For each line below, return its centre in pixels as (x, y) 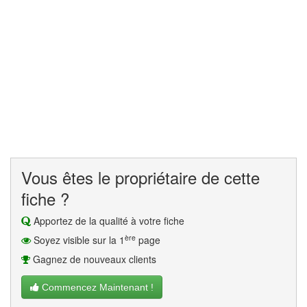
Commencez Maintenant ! (96, 287)
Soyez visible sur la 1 (78, 240)
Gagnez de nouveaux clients (93, 259)
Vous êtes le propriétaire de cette (140, 177)
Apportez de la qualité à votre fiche (108, 221)
